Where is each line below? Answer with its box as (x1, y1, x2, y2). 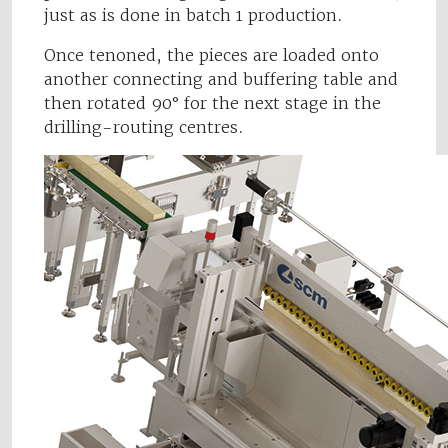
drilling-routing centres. (44, 117, 244, 138)
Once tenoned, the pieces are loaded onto (44, 45, 379, 66)
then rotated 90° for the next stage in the (44, 93, 381, 114)
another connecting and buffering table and (44, 69, 398, 90)
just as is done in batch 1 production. (44, 5, 343, 26)
